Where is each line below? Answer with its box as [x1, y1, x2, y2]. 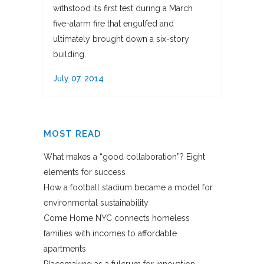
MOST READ [44, 128, 101, 140]
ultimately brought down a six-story [53, 34, 189, 44]
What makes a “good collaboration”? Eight [44, 152, 205, 162]
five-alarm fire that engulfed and [53, 19, 174, 29]
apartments [44, 244, 86, 254]
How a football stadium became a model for [44, 183, 213, 193]
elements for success [44, 167, 126, 177]
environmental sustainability [44, 198, 148, 208]
